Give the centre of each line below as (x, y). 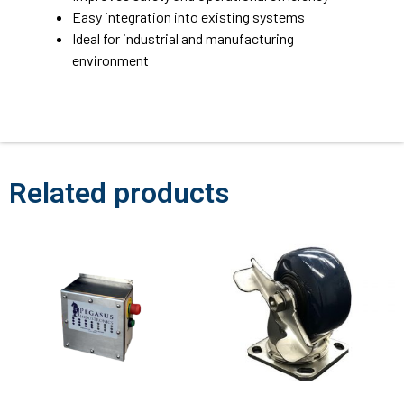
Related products (119, 193)
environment (110, 60)
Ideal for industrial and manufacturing (183, 38)
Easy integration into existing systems (188, 16)
